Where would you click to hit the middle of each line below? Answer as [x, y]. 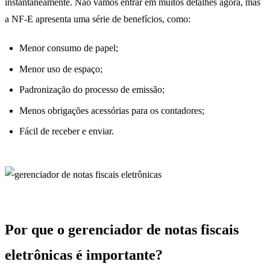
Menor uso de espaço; [61, 69]
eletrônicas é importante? [84, 255]
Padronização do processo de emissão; [92, 90]
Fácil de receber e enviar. [67, 131]
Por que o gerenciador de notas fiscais [122, 229]
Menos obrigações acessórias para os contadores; [112, 110]
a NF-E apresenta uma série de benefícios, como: [98, 19]
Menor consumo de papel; [69, 48]
